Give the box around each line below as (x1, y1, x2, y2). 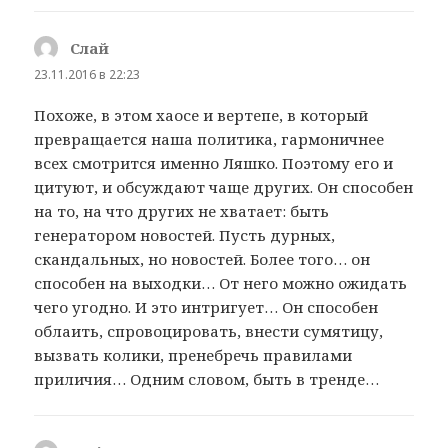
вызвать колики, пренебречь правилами (34, 345, 353, 366)
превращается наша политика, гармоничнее (34, 129, 385, 150)
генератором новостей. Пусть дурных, (34, 225, 336, 246)
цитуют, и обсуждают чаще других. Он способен (34, 177, 414, 198)
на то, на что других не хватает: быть (34, 201, 330, 222)
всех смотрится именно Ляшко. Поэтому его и (34, 153, 394, 174)
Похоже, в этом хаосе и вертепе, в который (34, 105, 369, 126)
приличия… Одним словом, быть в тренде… (34, 369, 380, 390)
